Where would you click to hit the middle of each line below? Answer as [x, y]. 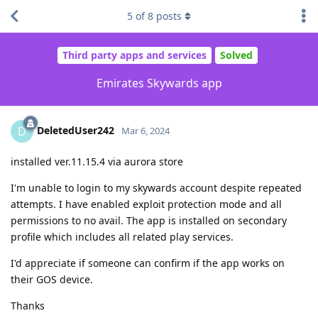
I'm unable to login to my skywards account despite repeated [156, 187]
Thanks [28, 305]
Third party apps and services [134, 55]
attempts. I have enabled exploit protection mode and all [146, 204]
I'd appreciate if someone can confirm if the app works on [148, 263]
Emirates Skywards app [159, 83]
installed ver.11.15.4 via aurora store [97, 161]
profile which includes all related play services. [122, 236]
